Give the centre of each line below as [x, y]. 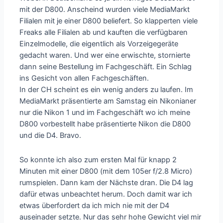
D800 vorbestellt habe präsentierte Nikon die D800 [105, 124]
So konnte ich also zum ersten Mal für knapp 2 [98, 160]
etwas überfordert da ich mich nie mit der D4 [95, 205]
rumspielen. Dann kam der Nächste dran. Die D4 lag [107, 182]
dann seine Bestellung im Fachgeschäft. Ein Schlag [106, 67]
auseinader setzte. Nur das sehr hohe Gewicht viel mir [111, 217]
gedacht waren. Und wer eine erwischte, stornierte [105, 55]
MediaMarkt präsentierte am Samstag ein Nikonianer [108, 101]
